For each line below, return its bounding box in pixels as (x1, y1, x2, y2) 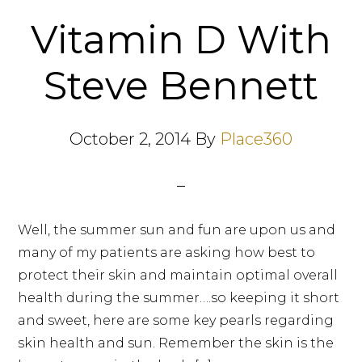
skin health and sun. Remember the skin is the (18, 335, 335, 351)
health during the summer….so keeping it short (18, 290, 340, 305)
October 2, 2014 (69, 129, 191, 149)
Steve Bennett (44, 62, 318, 109)
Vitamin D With (31, 16, 331, 63)
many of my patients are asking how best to (18, 245, 316, 260)
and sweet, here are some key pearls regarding (18, 313, 335, 328)
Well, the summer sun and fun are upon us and (18, 222, 336, 238)
